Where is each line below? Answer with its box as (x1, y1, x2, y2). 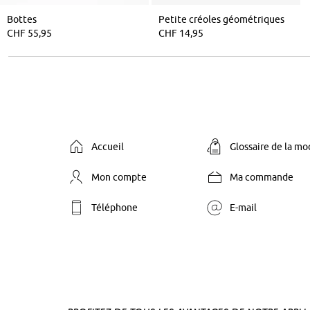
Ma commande (230, 171, 293, 183)
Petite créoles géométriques (158, 13, 285, 25)
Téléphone (91, 201, 138, 213)
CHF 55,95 (7, 27, 52, 39)
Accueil (91, 140, 124, 152)
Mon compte (91, 171, 147, 183)
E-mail (230, 201, 257, 213)
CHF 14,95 (158, 27, 204, 39)
